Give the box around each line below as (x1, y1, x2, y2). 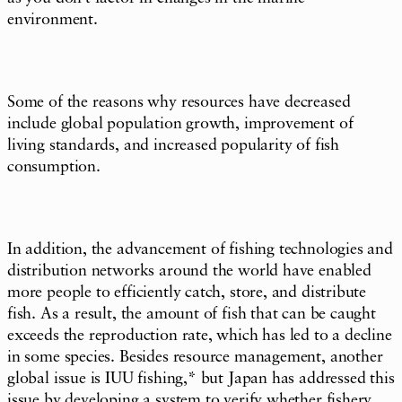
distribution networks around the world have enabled (7, 263, 371, 280)
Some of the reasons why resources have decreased (7, 94, 351, 111)
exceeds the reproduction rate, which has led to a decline (7, 328, 392, 345)
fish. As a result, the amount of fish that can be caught (7, 306, 376, 323)
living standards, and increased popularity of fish (7, 137, 340, 154)
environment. (7, 12, 98, 29)
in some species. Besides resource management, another (7, 349, 383, 366)
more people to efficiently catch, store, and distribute (7, 284, 367, 301)
